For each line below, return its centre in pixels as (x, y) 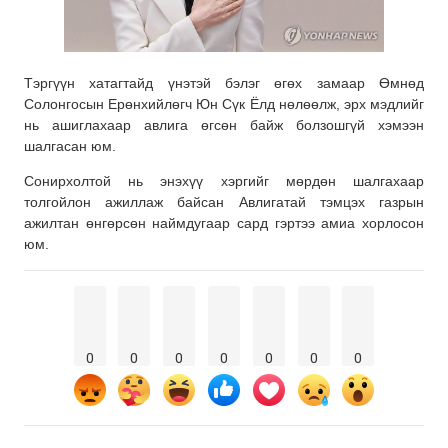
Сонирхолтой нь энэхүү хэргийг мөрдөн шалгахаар (224, 181)
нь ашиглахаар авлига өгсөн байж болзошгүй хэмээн (224, 124)
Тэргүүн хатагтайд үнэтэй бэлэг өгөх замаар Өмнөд (224, 82)
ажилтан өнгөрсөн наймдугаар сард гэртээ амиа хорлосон (224, 223)
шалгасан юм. (70, 145)
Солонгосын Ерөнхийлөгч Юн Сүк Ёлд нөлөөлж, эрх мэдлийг (224, 103)
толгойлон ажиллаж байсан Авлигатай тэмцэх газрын (224, 202)
